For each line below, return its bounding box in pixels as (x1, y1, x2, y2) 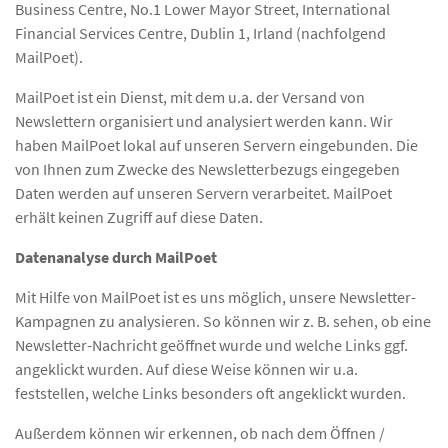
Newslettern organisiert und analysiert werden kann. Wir (15, 110, 393, 131)
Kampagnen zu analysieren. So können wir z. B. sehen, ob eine (15, 310, 431, 331)
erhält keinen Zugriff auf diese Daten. (15, 206, 263, 227)
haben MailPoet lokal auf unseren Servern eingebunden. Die (15, 134, 418, 155)
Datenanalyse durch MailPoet (15, 246, 217, 267)
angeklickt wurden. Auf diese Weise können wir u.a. (15, 358, 358, 379)
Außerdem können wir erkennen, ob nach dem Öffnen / (15, 422, 385, 443)
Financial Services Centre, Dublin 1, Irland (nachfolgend (15, 22, 386, 43)
